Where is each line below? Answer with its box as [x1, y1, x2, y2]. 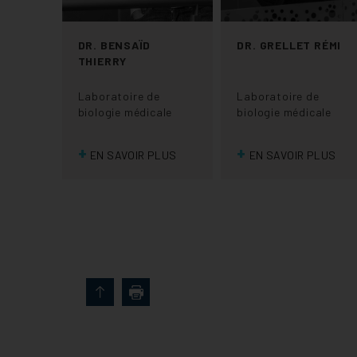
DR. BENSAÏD [77, 38, 151, 53]
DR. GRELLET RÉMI [237, 38, 342, 53]
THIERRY [77, 54, 127, 69]
